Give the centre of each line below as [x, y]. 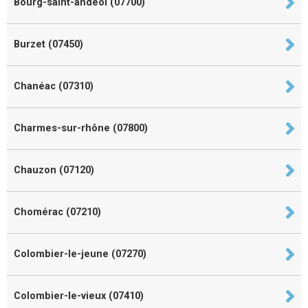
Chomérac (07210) [57, 212]
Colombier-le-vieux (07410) [79, 296]
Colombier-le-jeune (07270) [80, 254]
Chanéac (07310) [54, 86]
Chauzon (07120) [54, 170]
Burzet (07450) [48, 44]
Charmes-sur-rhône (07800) [81, 128]
